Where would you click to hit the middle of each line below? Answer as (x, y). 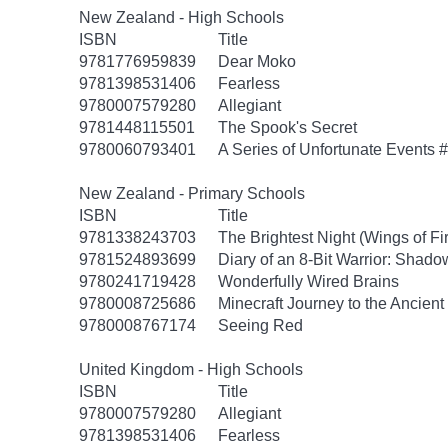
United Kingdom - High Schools (191, 369)
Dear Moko (257, 61)
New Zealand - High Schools (181, 17)
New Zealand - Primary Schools (192, 193)
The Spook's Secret (287, 127)
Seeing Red (260, 325)
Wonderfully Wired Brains (308, 281)
